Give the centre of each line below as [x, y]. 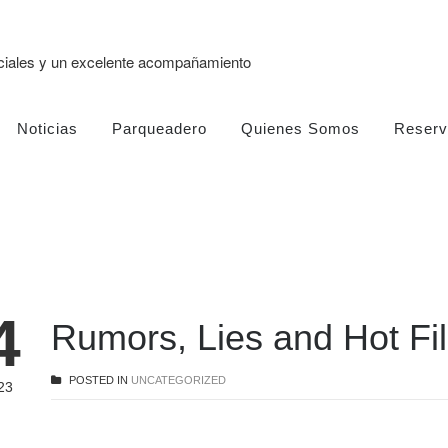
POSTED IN [98, 380]
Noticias [47, 128]
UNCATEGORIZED [178, 380]
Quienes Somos [300, 128]
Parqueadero [159, 128]
